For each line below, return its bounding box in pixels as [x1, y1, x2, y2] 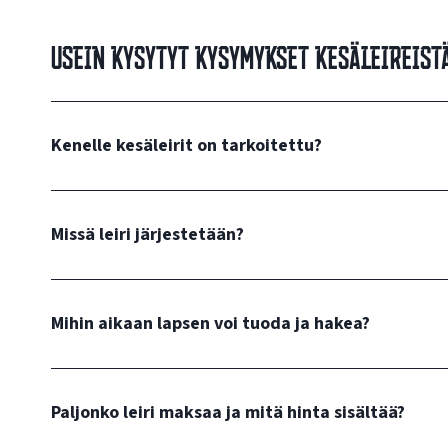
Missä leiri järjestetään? [51, 222, 244, 248]
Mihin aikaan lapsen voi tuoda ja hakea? [51, 311, 370, 337]
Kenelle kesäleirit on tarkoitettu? [51, 133, 322, 159]
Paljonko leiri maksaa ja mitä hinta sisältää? [51, 400, 405, 426]
